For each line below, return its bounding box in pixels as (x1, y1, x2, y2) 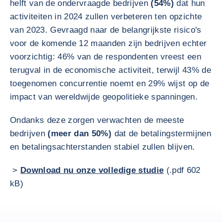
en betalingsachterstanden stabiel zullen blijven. (10, 142, 195, 152)
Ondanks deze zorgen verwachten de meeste (10, 115, 184, 125)
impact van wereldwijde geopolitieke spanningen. (10, 92, 198, 102)
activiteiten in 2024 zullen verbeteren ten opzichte (10, 12, 202, 21)
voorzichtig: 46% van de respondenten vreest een (10, 52, 201, 61)
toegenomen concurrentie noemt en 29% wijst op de (10, 79, 210, 88)
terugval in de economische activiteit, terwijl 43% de (10, 65, 212, 75)
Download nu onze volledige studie (20, 166, 164, 175)
